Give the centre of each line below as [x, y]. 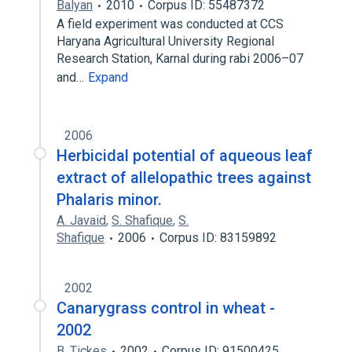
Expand [108, 77]
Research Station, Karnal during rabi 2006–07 [180, 59]
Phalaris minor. [109, 200]
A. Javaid [81, 220]
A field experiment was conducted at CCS [170, 24]
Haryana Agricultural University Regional [165, 41]
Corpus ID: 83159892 [218, 238]
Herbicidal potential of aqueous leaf [185, 156]
